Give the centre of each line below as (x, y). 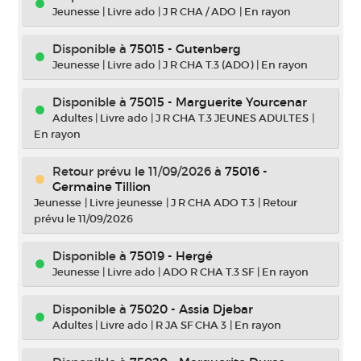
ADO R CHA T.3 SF (208, 272)
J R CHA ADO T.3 (213, 203)
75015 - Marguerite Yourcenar (218, 102)
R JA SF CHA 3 (191, 325)
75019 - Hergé (171, 256)
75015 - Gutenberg (185, 49)
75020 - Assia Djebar (191, 309)
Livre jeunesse (126, 203)
